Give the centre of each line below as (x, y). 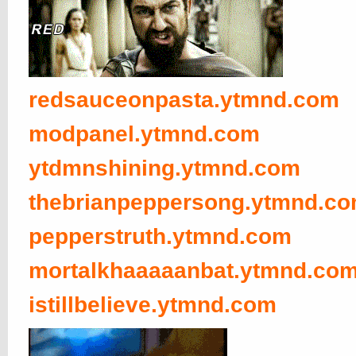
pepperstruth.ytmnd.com (160, 236)
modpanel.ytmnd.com (144, 134)
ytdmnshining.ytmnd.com (164, 168)
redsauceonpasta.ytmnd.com (184, 100)
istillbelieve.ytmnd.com (153, 305)
